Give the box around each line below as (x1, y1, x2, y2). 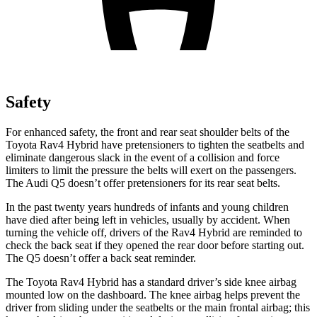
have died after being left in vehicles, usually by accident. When (6, 213, 290, 226)
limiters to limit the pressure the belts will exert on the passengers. (6, 163, 296, 176)
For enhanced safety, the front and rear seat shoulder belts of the (6, 125, 289, 138)
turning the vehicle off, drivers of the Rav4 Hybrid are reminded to (6, 226, 302, 238)
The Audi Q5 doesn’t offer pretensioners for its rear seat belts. (6, 176, 280, 189)
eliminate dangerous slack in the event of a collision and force (6, 151, 279, 163)
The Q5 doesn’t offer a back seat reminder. (6, 251, 196, 264)
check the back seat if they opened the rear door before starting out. (6, 238, 304, 251)
